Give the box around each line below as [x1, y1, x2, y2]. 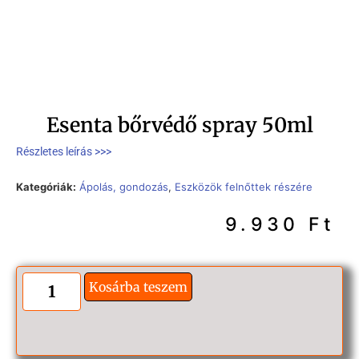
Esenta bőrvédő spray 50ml [46, 112, 313, 138]
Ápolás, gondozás [79, 180, 168, 194]
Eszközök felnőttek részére [175, 180, 313, 194]
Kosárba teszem [88, 278, 188, 295]
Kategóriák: [16, 180, 76, 194]
